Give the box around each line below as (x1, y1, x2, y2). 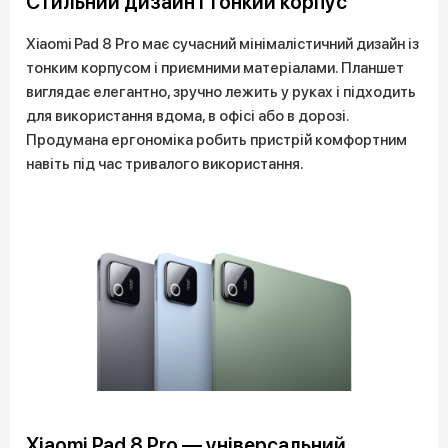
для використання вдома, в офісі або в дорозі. (26, 107, 349, 126)
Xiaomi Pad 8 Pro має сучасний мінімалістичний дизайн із (26, 35, 419, 54)
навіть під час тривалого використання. (26, 155, 304, 174)
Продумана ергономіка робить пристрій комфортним (26, 131, 407, 150)
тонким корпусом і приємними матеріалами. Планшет (26, 59, 404, 78)
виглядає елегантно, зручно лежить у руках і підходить (26, 83, 416, 102)
